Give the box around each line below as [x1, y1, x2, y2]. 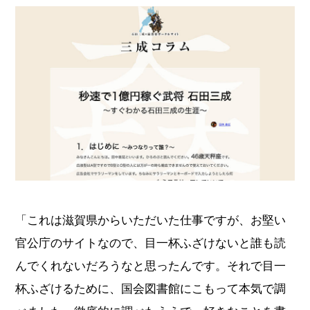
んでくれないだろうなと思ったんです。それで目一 [15, 257, 286, 274]
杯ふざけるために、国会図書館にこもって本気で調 [15, 280, 286, 297]
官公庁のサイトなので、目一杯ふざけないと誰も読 [15, 234, 286, 251]
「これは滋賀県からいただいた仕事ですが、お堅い [15, 211, 286, 228]
